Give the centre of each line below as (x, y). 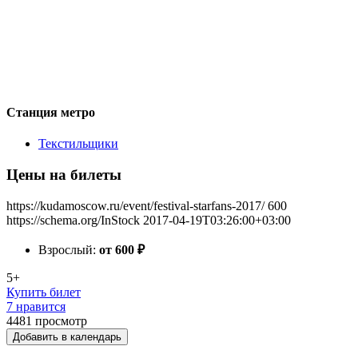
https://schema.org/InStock (73, 220)
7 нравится (36, 306)
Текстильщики (78, 144)
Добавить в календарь (67, 336)
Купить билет (44, 292)
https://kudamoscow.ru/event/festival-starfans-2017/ (135, 205)
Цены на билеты (64, 174)
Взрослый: (69, 249)
